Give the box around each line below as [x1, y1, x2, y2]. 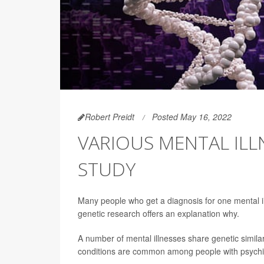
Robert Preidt [85, 110, 134, 123]
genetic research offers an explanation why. [78, 207, 239, 219]
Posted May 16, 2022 [152, 110, 232, 123]
